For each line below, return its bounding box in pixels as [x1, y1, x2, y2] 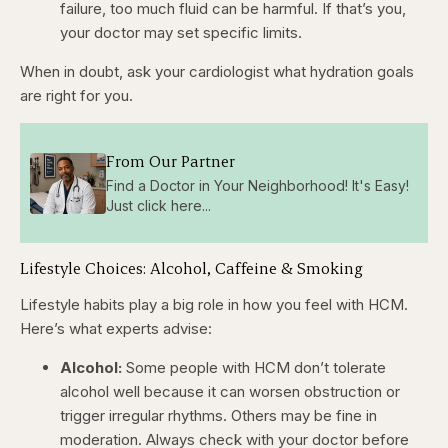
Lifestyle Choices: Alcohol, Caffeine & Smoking [20, 257, 363, 279]
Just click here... [105, 196, 211, 214]
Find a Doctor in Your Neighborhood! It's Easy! [105, 176, 409, 194]
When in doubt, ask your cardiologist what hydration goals [20, 62, 414, 82]
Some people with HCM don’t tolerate [122, 358, 386, 378]
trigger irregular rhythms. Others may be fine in [60, 406, 377, 426]
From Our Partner [105, 149, 235, 171]
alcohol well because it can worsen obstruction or [60, 382, 400, 402]
